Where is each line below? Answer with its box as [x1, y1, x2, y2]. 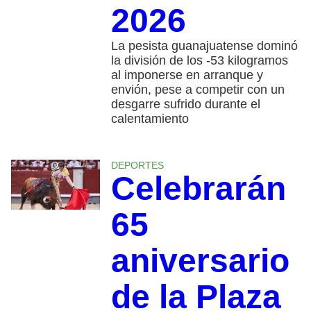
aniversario [110, 242, 289, 279]
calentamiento [110, 111, 189, 126]
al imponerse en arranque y [110, 67, 263, 82]
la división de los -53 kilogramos [110, 53, 288, 67]
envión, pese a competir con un [110, 82, 285, 96]
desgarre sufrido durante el [110, 96, 260, 111]
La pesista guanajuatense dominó [110, 38, 298, 53]
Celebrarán [110, 169, 286, 207]
